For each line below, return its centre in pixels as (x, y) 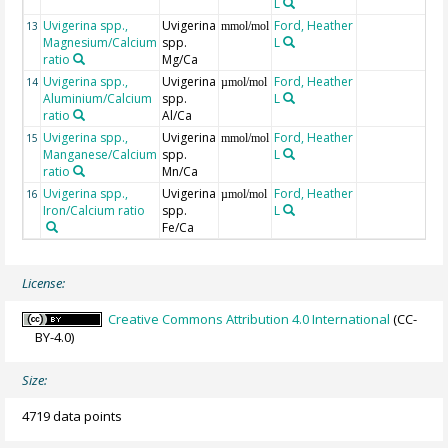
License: (44, 283)
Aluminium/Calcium (98, 99)
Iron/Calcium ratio (94, 211)
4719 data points (72, 416)
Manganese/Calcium (100, 155)
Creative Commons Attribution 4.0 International (249, 319)
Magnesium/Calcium (100, 43)
